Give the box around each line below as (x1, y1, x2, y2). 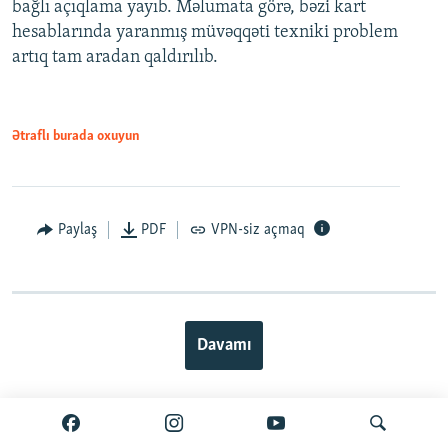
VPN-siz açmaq (210, 221, 305, 238)
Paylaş (57, 221, 97, 238)
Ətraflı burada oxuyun (12, 128, 140, 144)
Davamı (197, 335, 251, 355)
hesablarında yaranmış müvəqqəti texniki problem (12, 22, 398, 42)
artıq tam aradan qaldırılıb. (12, 47, 218, 67)
